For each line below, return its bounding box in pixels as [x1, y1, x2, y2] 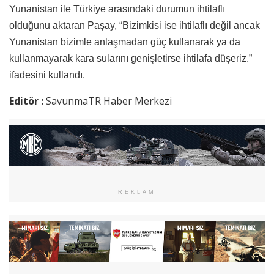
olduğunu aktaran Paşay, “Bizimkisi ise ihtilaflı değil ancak [9, 20, 260, 31]
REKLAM [118, 188, 156, 195]
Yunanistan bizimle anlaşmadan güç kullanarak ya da [9, 36, 240, 47]
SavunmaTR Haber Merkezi [46, 94, 172, 108]
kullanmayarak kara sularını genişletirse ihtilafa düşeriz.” [9, 53, 252, 64]
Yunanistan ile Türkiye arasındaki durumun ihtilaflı [9, 3, 225, 14]
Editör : [9, 94, 46, 108]
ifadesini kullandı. [9, 69, 85, 80]
